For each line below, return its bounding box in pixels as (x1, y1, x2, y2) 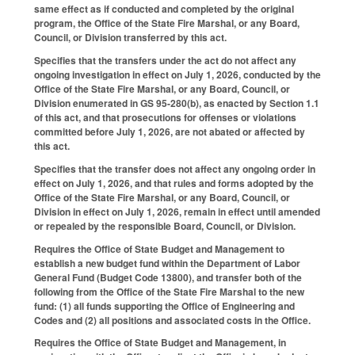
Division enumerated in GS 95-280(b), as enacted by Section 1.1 (34, 96, 319, 111)
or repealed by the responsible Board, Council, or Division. (34, 218, 296, 233)
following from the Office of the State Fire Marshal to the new (34, 284, 304, 299)
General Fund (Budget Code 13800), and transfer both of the (34, 269, 302, 284)
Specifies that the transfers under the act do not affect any (34, 53, 296, 68)
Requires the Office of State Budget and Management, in (34, 335, 286, 350)
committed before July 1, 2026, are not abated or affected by (34, 124, 305, 139)
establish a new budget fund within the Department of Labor (34, 255, 300, 270)
